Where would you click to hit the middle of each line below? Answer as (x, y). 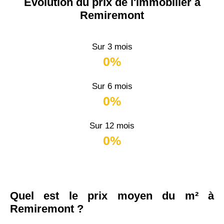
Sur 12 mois (112, 126)
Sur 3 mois (112, 47)
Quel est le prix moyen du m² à (112, 196)
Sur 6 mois (112, 86)
